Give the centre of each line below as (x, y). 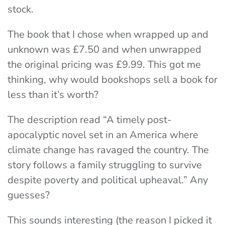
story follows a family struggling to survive (105, 165)
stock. (22, 10)
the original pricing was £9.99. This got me (104, 65)
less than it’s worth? (54, 95)
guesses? (30, 195)
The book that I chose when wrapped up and (108, 35)
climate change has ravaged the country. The (108, 150)
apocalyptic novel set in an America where (103, 135)
